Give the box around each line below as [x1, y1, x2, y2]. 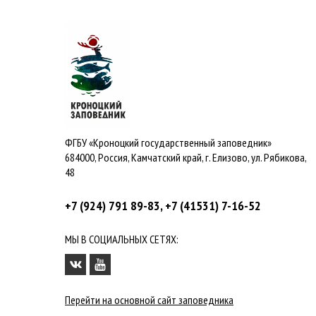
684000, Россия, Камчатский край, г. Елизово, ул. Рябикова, [65, 150, 306, 165]
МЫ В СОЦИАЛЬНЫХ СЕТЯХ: [65, 232, 178, 247]
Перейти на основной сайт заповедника [65, 293, 233, 308]
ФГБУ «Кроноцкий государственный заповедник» [65, 135, 272, 150]
